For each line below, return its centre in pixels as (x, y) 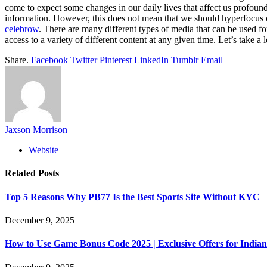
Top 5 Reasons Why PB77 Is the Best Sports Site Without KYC (132, 197)
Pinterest (116, 60)
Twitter (84, 60)
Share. (17, 60)
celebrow (22, 29)
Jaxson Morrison (36, 130)
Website (44, 150)
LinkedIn (151, 60)
